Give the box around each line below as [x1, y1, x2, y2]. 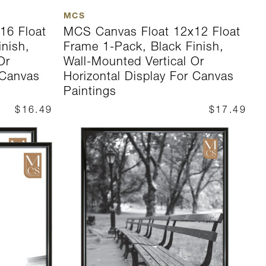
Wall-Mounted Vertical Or [63, 54, 204, 69]
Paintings [63, 84, 116, 99]
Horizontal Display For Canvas [63, 69, 234, 84]
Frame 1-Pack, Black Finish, [63, 39, 224, 54]
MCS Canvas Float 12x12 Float [63, 24, 240, 39]
